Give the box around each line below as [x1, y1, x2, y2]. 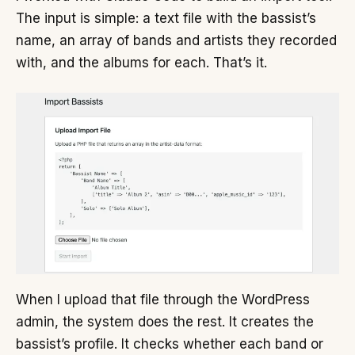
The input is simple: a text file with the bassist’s [16, 10, 316, 27]
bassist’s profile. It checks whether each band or [16, 336, 323, 353]
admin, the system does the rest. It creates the [16, 314, 314, 330]
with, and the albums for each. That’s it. [16, 55, 267, 71]
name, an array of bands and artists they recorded [16, 32, 337, 49]
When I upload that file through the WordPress [16, 292, 310, 308]
